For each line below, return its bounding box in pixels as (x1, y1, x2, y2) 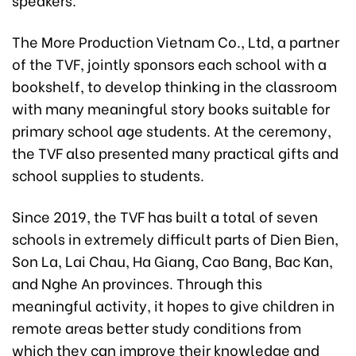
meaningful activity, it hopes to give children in (12, 294, 335, 316)
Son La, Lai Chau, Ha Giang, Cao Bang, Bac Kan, (12, 250, 333, 272)
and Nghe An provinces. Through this (12, 272, 262, 294)
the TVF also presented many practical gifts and (12, 141, 339, 164)
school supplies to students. (12, 164, 204, 186)
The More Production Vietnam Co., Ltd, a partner (12, 30, 339, 52)
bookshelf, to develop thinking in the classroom (12, 75, 337, 97)
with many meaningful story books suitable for (12, 97, 330, 119)
